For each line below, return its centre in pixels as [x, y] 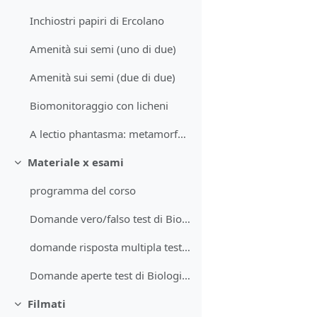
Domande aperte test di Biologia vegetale [186, 276]
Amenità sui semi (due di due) [103, 77]
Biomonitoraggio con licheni [99, 106]
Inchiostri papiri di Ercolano [97, 21]
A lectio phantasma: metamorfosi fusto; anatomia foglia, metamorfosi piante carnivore [182, 134]
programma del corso [83, 191]
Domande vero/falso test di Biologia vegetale [186, 219]
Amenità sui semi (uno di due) [103, 49]
